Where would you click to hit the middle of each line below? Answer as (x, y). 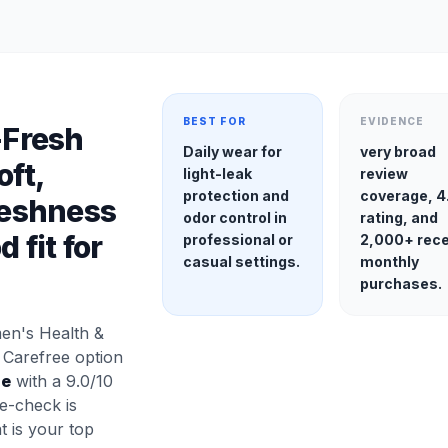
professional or (237, 239)
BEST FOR (214, 121)
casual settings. (241, 261)
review (384, 173)
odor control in (234, 217)
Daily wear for (232, 151)
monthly (390, 261)
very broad (398, 151)
